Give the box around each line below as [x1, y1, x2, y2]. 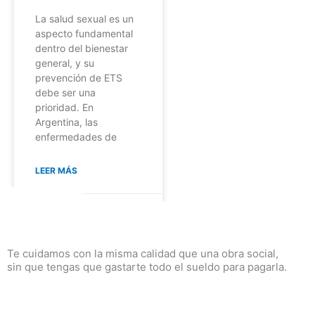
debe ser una [35, 86, 96, 98]
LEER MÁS [35, 165, 77, 176]
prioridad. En [35, 101, 94, 113]
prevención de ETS [35, 72, 122, 84]
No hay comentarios [35, 205, 114, 215]
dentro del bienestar [35, 42, 128, 54]
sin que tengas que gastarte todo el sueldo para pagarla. [7, 260, 287, 274]
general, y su [35, 57, 94, 69]
